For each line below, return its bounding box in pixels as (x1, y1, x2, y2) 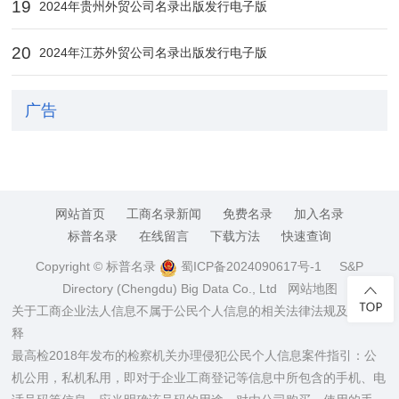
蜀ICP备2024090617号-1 (177, 259, 322, 274)
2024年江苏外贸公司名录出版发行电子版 (36, 45, 268, 61)
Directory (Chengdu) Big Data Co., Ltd (61, 281, 288, 297)
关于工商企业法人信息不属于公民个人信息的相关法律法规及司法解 (12, 304, 387, 319)
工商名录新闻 (126, 206, 201, 221)
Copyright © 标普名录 (36, 259, 159, 274)
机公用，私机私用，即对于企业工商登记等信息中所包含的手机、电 (12, 370, 387, 386)
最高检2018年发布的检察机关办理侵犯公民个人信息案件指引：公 (12, 348, 378, 363)
